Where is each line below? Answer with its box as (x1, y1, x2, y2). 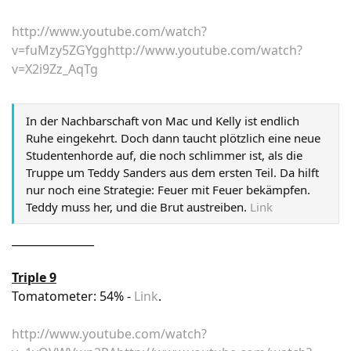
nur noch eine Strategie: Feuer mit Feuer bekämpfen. (26, 182, 310, 197)
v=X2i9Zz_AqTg (12, 60, 98, 78)
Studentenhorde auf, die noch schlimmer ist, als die (26, 147, 302, 163)
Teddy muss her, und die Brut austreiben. (26, 199, 250, 215)
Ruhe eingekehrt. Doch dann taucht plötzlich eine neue (26, 130, 320, 146)
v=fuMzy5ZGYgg (12, 42, 107, 59)
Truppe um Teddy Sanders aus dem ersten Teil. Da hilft (26, 165, 319, 180)
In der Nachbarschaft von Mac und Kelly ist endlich (26, 113, 299, 128)
